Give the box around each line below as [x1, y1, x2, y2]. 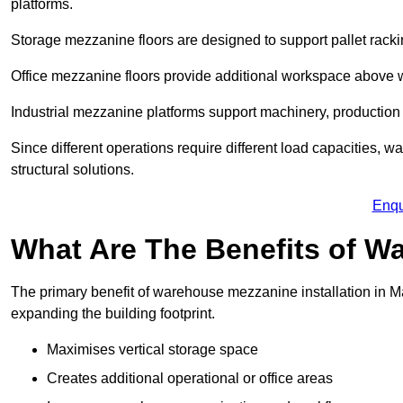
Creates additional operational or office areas [47, 371, 333, 387]
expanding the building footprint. [11, 306, 215, 322]
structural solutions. [11, 162, 134, 178]
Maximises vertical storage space [47, 342, 258, 358]
